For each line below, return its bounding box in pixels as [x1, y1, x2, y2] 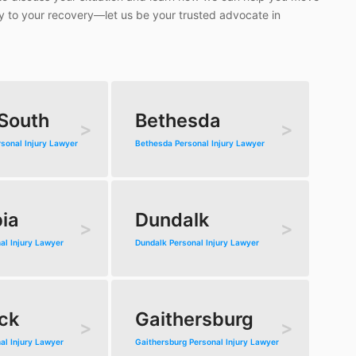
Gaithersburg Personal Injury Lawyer [134, 337, 279, 347]
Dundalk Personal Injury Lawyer [134, 238, 259, 248]
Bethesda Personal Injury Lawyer [134, 138, 265, 149]
